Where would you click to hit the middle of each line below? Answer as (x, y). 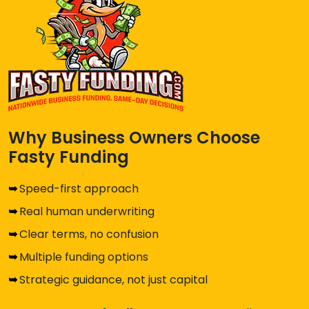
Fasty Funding (69, 157)
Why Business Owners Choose (134, 138)
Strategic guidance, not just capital (113, 280)
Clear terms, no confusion (89, 235)
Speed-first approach (79, 189)
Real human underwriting (87, 212)
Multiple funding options (84, 257)
